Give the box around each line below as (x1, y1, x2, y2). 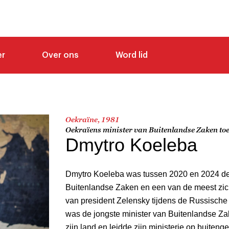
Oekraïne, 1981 (65, 114, 120, 124)
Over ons (42, 51, 79, 59)
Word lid (116, 51, 148, 59)
